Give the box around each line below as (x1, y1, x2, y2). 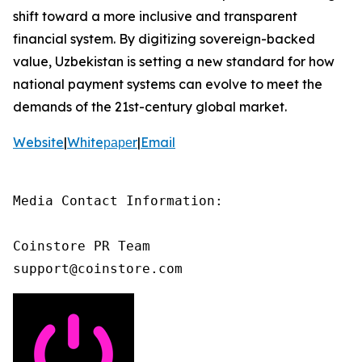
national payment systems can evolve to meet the (13, 76, 322, 93)
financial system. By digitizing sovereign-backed (13, 31, 315, 48)
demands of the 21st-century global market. (13, 99, 287, 116)
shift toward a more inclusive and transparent (13, 8, 297, 25)
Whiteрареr (67, 134, 137, 151)
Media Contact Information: (13, 193, 223, 209)
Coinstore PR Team (13, 238, 150, 255)
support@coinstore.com (13, 261, 183, 277)
